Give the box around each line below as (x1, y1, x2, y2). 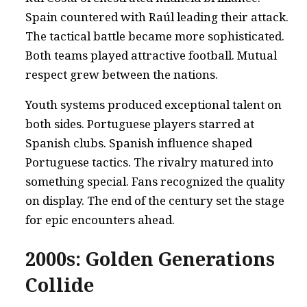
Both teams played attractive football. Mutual (25, 47, 277, 63)
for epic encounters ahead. (25, 211, 175, 228)
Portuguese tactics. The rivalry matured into (25, 153, 273, 170)
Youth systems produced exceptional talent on (25, 96, 282, 112)
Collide (25, 271, 94, 297)
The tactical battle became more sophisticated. (25, 27, 284, 44)
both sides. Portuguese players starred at (25, 115, 254, 132)
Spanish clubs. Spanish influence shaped (25, 134, 252, 151)
